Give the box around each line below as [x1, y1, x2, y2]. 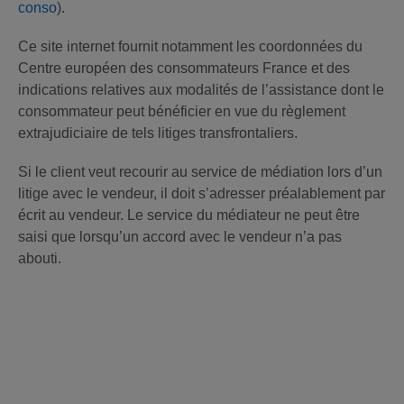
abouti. [18, 251, 61, 266]
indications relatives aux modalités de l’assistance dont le [18, 82, 384, 97]
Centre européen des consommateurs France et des [18, 60, 350, 76]
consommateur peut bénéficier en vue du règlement [18, 104, 345, 119]
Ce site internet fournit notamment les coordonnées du [18, 39, 363, 54]
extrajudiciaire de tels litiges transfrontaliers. [18, 125, 298, 141]
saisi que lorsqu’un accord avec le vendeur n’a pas [18, 229, 342, 244]
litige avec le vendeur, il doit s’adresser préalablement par [18, 186, 385, 201]
